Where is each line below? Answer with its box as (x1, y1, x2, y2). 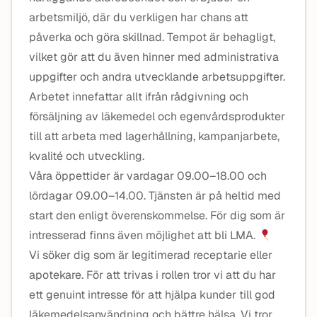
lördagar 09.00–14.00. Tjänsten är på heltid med (29, 188, 281, 203)
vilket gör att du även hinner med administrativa (29, 50, 279, 64)
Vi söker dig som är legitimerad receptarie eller (29, 248, 272, 263)
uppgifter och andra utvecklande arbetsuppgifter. (29, 69, 285, 84)
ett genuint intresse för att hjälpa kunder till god (29, 287, 275, 302)
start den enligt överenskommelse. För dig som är (29, 208, 285, 223)
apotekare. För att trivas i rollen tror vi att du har (29, 267, 276, 282)
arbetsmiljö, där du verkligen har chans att (29, 10, 248, 25)
